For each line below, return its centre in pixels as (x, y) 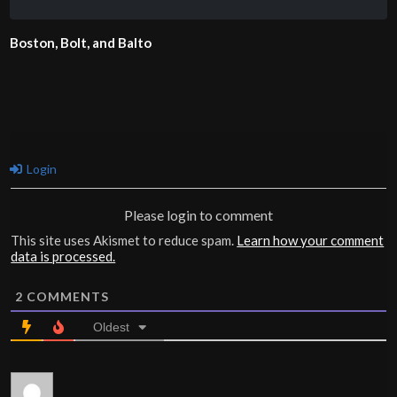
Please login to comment (198, 214)
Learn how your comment (311, 240)
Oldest (112, 327)
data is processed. (63, 256)
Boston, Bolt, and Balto (81, 42)
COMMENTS (66, 296)
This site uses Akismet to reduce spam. (124, 240)
